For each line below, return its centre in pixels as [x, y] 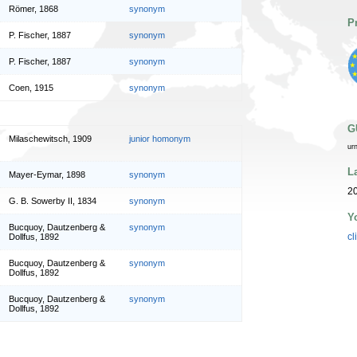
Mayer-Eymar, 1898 [47, 174]
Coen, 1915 [31, 88]
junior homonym [160, 138]
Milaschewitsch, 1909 [50, 138]
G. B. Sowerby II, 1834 [53, 200]
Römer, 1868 [33, 9]
